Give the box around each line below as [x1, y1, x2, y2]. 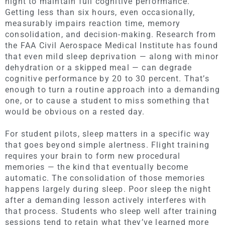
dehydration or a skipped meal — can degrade [5, 62, 192, 72]
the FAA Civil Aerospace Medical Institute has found [5, 40, 218, 50]
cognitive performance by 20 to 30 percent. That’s [5, 73, 209, 83]
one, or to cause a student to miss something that [5, 95, 209, 105]
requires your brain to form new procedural [5, 151, 181, 161]
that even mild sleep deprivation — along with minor [5, 51, 219, 61]
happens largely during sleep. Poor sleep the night [5, 184, 211, 194]
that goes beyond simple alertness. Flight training [5, 140, 210, 150]
